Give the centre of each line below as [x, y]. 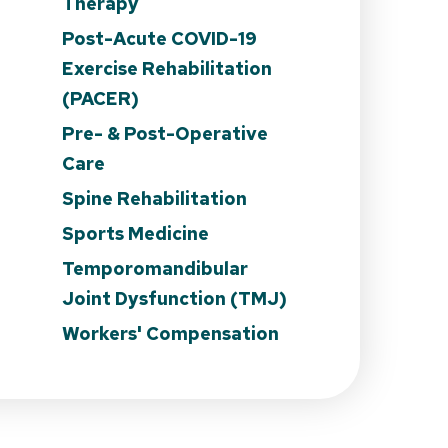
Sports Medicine [135, 233]
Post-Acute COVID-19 [159, 38]
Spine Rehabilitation [154, 198]
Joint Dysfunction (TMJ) [174, 298]
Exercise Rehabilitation [167, 68]
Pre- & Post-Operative [165, 133]
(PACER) [100, 98]
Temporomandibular [155, 268]
